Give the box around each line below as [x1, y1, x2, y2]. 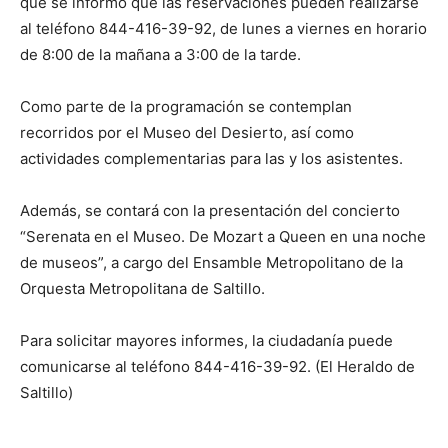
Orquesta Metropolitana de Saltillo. [20, 278, 265, 298]
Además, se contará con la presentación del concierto [20, 200, 400, 220]
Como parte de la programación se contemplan [20, 96, 352, 116]
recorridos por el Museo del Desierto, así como [20, 122, 354, 142]
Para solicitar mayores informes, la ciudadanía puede [20, 330, 393, 350]
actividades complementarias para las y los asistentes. [20, 148, 403, 168]
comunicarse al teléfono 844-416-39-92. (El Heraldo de [20, 356, 415, 376]
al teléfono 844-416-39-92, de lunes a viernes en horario [20, 18, 427, 38]
